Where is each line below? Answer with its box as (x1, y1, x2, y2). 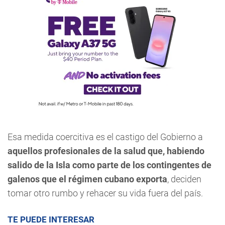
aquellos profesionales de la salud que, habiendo (8, 146, 204, 156)
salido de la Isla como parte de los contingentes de (8, 160, 211, 170)
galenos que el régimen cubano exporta (8, 174, 167, 184)
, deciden (167, 174, 201, 184)
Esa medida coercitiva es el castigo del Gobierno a (8, 132, 203, 142)
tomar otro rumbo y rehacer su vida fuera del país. (8, 188, 203, 198)
